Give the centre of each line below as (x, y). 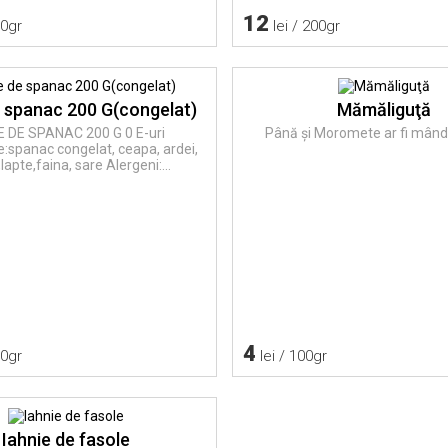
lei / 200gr (305, 25)
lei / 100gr (292, 355)
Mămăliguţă (383, 109)
